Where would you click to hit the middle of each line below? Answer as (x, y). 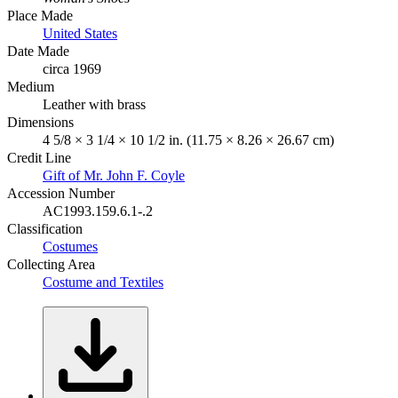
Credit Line (39, 158)
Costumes (70, 247)
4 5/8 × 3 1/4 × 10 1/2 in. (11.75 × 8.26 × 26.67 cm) (188, 140)
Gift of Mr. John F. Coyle (114, 176)
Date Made (38, 52)
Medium (31, 87)
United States (80, 34)
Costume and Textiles (103, 283)
